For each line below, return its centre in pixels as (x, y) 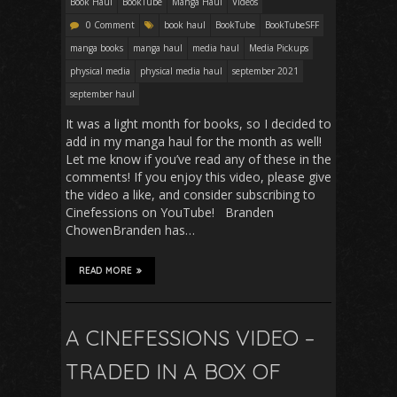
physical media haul (181, 70)
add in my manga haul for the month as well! (194, 141)
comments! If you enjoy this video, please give (198, 176)
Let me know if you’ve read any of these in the (198, 159)
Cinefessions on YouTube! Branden (170, 212)
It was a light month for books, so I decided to (198, 123)
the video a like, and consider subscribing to (191, 194)
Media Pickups (279, 47)
